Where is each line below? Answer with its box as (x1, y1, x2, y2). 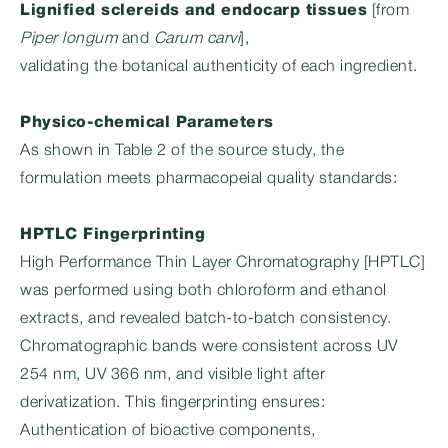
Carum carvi (153, 32, 240, 46)
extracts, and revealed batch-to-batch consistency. (20, 312, 391, 326)
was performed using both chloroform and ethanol (20, 284, 387, 298)
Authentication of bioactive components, (20, 424, 316, 438)
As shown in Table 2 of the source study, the (20, 144, 344, 158)
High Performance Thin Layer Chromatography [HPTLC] (20, 256, 425, 270)
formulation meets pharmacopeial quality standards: (20, 172, 397, 186)
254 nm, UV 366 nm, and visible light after (20, 368, 325, 382)
